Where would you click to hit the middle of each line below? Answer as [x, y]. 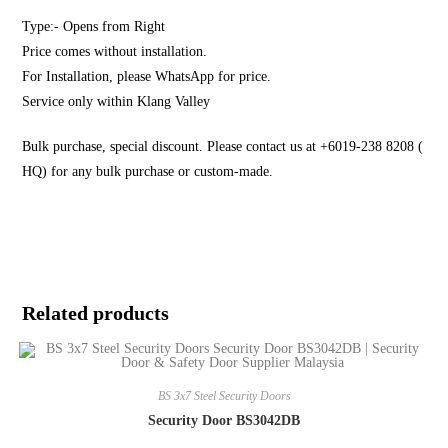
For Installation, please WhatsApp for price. [147, 76]
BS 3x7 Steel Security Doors [224, 396]
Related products [96, 313]
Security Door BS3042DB [224, 420]
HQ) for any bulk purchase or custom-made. [148, 171]
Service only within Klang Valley [116, 101]
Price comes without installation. [115, 51]
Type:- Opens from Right [94, 26]
